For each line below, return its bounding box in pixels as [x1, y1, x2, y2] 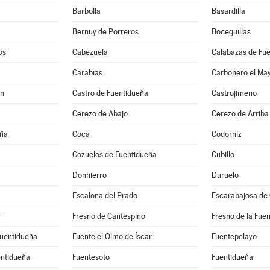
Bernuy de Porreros [72, 27, 139, 36]
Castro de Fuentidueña [72, 89, 149, 98]
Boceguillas [212, 27, 251, 36]
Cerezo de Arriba [212, 109, 269, 118]
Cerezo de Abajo [72, 109, 128, 118]
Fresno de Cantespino [72, 212, 146, 221]
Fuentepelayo [212, 232, 257, 241]
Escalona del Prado [72, 191, 138, 200]
